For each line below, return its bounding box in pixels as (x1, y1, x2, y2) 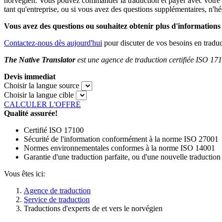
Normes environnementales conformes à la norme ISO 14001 (24, 144, 215, 153)
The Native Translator (4, 55, 77, 64)
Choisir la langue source (4, 81, 79, 90)
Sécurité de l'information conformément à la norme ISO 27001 (24, 135, 219, 144)
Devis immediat (4, 72, 55, 81)
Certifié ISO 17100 (24, 126, 84, 135)
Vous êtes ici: (4, 169, 45, 178)
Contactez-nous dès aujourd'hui (4, 39, 102, 48)
